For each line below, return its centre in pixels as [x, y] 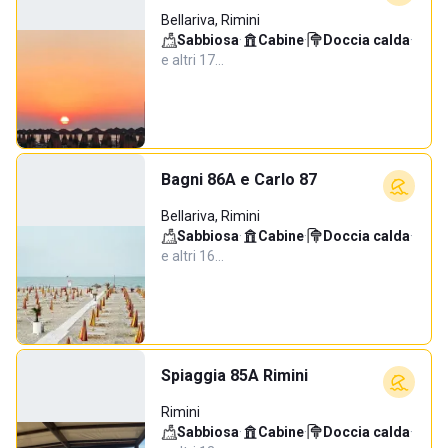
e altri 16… [192, 256]
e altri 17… [192, 60]
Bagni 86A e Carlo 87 [239, 179]
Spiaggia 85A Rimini [234, 375]
